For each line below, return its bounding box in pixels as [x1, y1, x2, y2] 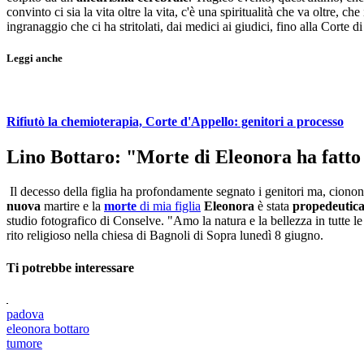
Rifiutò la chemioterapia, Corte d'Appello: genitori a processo [6, 115, 344, 129]
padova [6, 306, 44, 321]
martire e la [44, 199, 104, 214]
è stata [258, 199, 292, 214]
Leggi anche [6, 51, 63, 64]
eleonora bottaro [6, 321, 89, 336]
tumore [6, 336, 42, 350]
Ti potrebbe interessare [6, 260, 134, 275]
